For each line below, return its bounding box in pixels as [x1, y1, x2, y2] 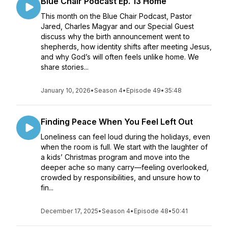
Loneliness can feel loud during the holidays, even [41, 132, 210, 141]
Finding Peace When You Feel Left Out [41, 117, 193, 127]
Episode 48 [134, 207, 168, 215]
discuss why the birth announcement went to [41, 32, 190, 41]
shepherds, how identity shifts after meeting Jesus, [41, 42, 212, 51]
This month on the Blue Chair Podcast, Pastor [41, 12, 192, 20]
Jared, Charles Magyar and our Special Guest [41, 22, 194, 31]
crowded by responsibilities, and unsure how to [41, 173, 201, 182]
